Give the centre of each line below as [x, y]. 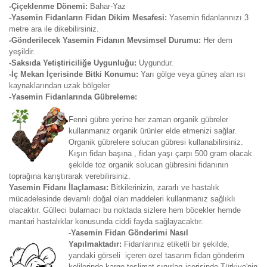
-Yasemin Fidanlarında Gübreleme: [73, 97]
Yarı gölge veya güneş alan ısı [193, 74]
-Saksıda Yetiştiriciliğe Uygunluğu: [74, 63]
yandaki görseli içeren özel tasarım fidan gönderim [156, 255]
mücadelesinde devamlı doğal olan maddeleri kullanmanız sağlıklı [122, 199]
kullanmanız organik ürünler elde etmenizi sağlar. [153, 131]
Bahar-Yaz [108, 6]
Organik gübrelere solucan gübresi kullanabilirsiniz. [156, 142]
